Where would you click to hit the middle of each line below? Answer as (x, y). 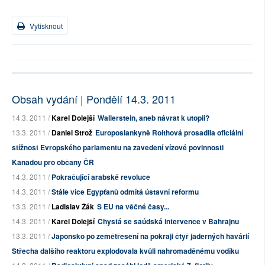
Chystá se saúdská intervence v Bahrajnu (168, 221)
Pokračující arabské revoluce (101, 177)
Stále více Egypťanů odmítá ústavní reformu (125, 192)
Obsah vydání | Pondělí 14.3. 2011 (94, 99)
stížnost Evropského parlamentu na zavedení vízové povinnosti (118, 147)
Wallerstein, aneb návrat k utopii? (153, 118)
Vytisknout (45, 26)
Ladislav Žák (73, 206)
